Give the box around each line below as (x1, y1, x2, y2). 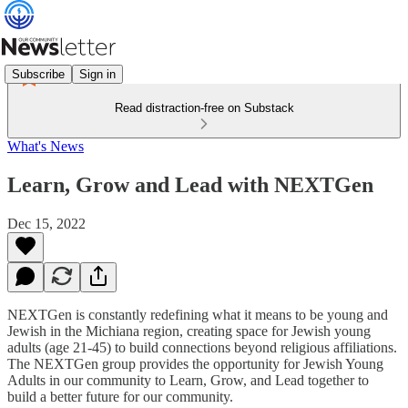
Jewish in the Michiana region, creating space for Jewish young (7, 322, 371, 339)
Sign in (79, 66, 116, 81)
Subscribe (12, 66, 65, 81)
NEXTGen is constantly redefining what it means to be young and (7, 306, 388, 322)
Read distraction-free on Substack (114, 101, 294, 115)
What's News (7, 138, 84, 154)
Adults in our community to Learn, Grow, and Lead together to (7, 372, 369, 388)
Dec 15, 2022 (7, 215, 86, 231)
